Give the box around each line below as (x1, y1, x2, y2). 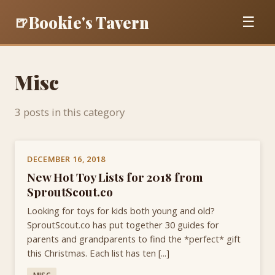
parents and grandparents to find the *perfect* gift (27, 233, 241, 246)
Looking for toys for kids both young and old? (27, 204, 215, 217)
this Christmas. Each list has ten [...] (27, 247, 169, 260)
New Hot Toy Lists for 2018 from (27, 169, 203, 185)
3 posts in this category (15, 105, 125, 119)
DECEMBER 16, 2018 (27, 153, 106, 165)
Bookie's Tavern (28, 11, 149, 33)
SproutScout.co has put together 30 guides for (27, 219, 219, 231)
